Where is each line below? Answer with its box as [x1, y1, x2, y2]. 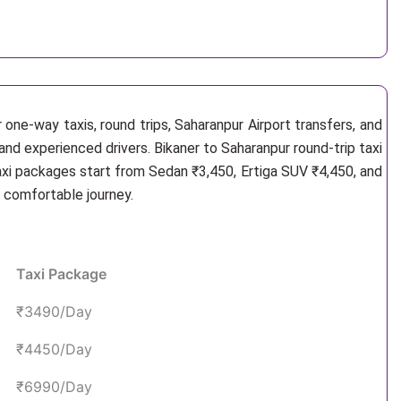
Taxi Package [16, 265, 107, 283]
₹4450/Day [16, 340, 92, 358]
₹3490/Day [16, 303, 92, 320]
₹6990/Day [16, 378, 92, 396]
